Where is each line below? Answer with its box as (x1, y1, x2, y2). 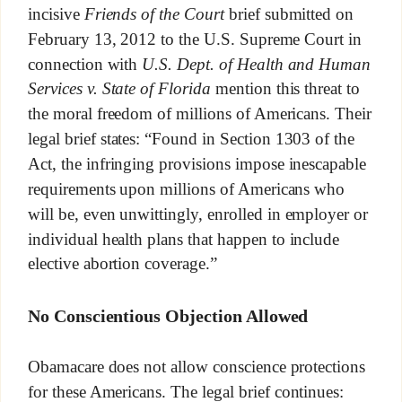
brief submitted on (223, 4, 354, 23)
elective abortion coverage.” (27, 254, 217, 274)
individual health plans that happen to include (27, 229, 340, 249)
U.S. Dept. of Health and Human (142, 54, 371, 74)
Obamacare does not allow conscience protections (27, 357, 366, 376)
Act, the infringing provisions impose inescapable (27, 154, 367, 174)
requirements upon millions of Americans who (27, 179, 345, 198)
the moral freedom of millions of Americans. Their (27, 104, 372, 124)
